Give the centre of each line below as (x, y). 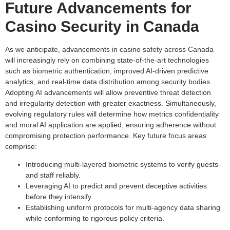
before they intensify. (59, 197)
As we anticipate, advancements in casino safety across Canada (109, 49)
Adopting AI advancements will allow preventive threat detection (108, 92)
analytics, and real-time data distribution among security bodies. (109, 81)
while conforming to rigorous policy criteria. (95, 218)
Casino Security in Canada (102, 26)
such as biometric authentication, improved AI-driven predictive (107, 71)
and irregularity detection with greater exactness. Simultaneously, (111, 103)
